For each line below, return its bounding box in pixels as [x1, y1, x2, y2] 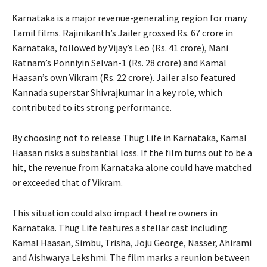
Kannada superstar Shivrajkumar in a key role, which [12, 86, 222, 98]
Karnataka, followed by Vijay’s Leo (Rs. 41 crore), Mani [12, 41, 228, 54]
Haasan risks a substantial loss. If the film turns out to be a [12, 146, 252, 159]
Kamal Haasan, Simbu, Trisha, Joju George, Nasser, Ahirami [12, 236, 252, 249]
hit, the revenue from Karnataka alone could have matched [12, 161, 252, 173]
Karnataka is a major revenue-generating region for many [12, 11, 247, 24]
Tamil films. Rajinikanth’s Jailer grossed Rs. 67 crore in [12, 26, 233, 39]
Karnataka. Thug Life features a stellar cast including [12, 221, 228, 234]
